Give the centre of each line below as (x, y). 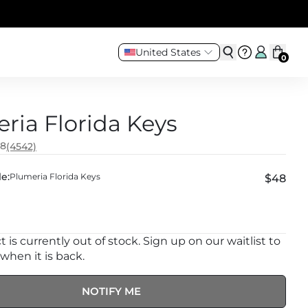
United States (168, 52)
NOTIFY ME (111, 291)
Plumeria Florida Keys (55, 176)
